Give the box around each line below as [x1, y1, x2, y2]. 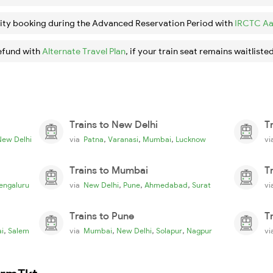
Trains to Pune [69, 209, 134, 222]
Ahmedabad [144, 180, 188, 190]
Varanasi [108, 134, 138, 144]
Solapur [156, 225, 182, 235]
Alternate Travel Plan [42, 45, 126, 57]
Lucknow [175, 134, 206, 144]
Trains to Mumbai [69, 163, 148, 176]
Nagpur [186, 225, 212, 235]
